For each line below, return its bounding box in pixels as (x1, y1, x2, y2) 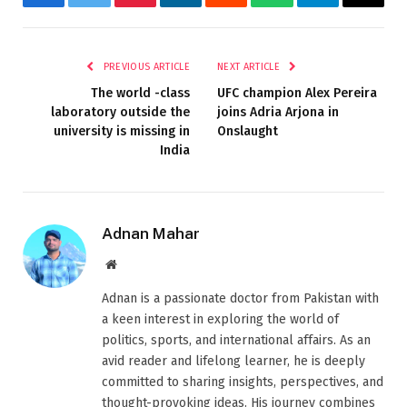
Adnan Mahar (102, 224, 200, 243)
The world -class (91, 85, 190, 102)
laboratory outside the (51, 104, 190, 121)
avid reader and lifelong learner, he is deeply (102, 353, 365, 370)
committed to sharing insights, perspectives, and (102, 374, 383, 391)
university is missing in (54, 124, 190, 140)
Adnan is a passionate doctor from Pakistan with (102, 291, 379, 307)
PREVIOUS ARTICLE (100, 61, 190, 74)
